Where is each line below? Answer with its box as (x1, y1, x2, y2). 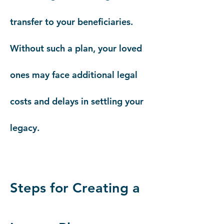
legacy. (10, 122, 39, 133)
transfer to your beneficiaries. (10, 16, 133, 27)
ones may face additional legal (10, 69, 137, 80)
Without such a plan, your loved (10, 42, 142, 54)
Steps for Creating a (10, 179, 140, 196)
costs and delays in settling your (10, 95, 143, 107)
